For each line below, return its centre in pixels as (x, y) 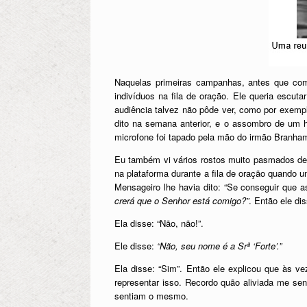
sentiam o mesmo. (151, 295)
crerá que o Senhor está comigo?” (182, 200)
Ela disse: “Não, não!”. (159, 223)
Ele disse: (136, 245)
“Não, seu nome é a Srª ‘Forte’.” (219, 245)
